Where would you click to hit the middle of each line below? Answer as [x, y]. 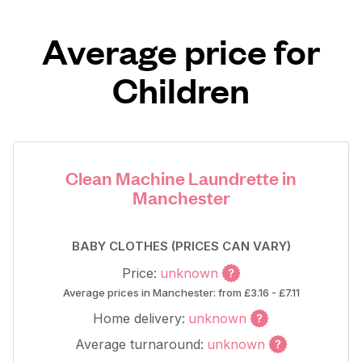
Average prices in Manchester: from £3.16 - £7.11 [181, 293]
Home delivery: [139, 318]
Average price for [181, 51]
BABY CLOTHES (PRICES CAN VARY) [181, 246]
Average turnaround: [139, 344]
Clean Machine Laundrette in [181, 177]
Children [181, 89]
